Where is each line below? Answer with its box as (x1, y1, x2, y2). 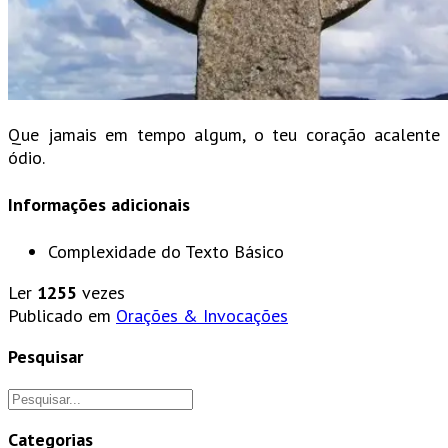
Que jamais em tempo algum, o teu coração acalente (8, 123, 440, 147)
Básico (234, 240, 284, 264)
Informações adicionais (8, 193, 190, 217)
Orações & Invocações (116, 304, 288, 328)
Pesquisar (8, 345, 83, 369)
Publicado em (8, 304, 111, 328)
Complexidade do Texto (48, 240, 229, 264)
